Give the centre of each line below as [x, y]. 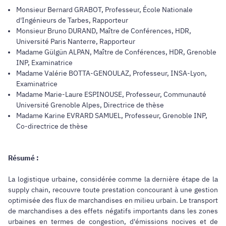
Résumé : [23, 158]
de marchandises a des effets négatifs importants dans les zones [113, 211]
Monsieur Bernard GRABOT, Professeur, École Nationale [104, 9]
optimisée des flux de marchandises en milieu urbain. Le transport [113, 200]
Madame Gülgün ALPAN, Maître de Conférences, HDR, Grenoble [116, 52]
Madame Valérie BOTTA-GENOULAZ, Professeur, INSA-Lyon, [111, 73]
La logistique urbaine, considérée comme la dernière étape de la [113, 179]
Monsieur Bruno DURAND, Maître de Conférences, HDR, [104, 31]
